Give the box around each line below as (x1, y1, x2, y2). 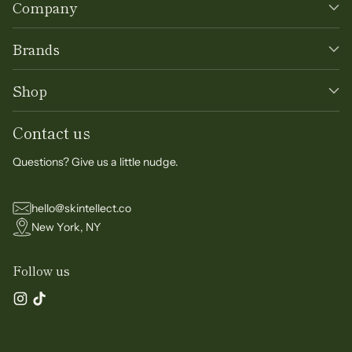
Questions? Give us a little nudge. (13, 155, 178, 169)
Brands (13, 38, 60, 59)
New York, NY (31, 219, 101, 234)
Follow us (13, 262, 70, 280)
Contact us (13, 121, 90, 144)
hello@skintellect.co (31, 200, 131, 215)
